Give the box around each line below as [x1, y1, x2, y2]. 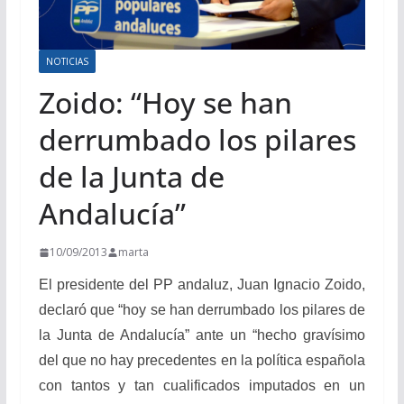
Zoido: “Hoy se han [38, 83, 292, 122]
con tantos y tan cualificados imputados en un [38, 378, 366, 393]
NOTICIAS [45, 55, 88, 68]
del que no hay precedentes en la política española [38, 353, 366, 368]
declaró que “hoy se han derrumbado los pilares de [38, 302, 366, 317]
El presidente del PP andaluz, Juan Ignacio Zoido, [38, 277, 366, 292]
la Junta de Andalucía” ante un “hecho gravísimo [38, 327, 366, 343]
